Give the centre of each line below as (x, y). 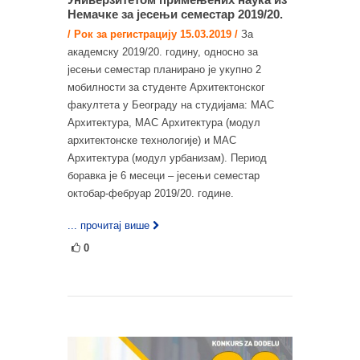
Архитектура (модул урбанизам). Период (167, 158)
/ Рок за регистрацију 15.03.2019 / (153, 34)
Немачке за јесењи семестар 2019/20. (175, 14)
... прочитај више (108, 225)
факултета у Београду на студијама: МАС (171, 105)
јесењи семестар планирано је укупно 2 (164, 70)
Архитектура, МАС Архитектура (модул (164, 123)
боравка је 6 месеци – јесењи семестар (164, 176)
